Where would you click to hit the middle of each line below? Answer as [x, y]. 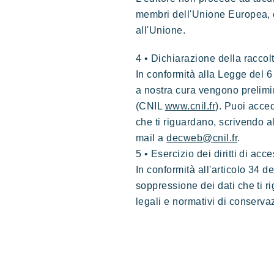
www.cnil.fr [190, 106]
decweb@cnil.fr [202, 138]
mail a [151, 138]
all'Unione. [161, 30]
